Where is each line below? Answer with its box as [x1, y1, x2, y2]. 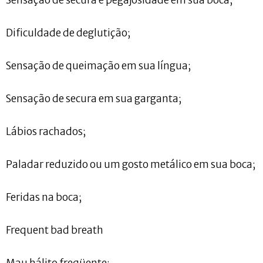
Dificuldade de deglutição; [6, 26, 130, 39]
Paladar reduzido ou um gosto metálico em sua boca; [6, 157, 255, 171]
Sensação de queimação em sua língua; [6, 59, 191, 72]
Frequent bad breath [6, 223, 103, 237]
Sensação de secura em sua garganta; [6, 92, 181, 105]
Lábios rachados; [6, 124, 86, 138]
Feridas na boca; [6, 190, 82, 204]
